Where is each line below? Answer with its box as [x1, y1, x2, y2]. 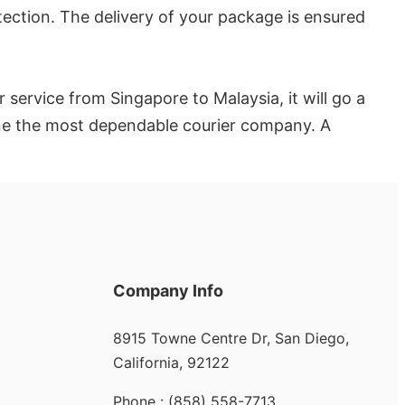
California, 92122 [112, 353, 230, 372]
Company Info [112, 281, 223, 301]
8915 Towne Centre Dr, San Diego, [112, 329, 349, 348]
